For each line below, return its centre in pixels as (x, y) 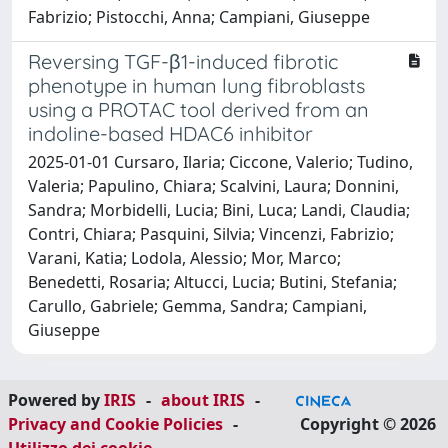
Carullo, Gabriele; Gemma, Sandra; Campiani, (197, 305)
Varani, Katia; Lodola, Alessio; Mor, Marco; (184, 257)
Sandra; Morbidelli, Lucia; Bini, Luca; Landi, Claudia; (219, 209)
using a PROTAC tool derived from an (198, 109)
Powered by (56, 400)
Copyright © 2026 (368, 424)
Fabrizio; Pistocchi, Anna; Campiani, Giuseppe (199, 16)
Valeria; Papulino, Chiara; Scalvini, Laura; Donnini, (213, 185)
